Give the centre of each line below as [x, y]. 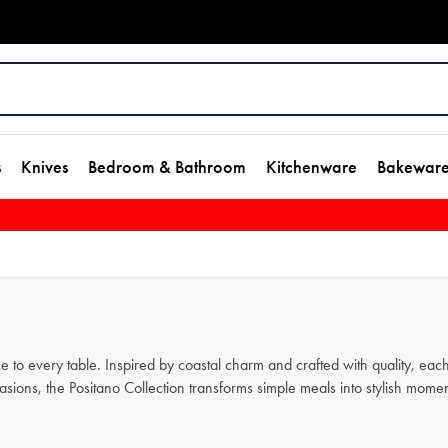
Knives [44, 167]
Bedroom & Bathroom [167, 167]
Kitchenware [311, 167]
